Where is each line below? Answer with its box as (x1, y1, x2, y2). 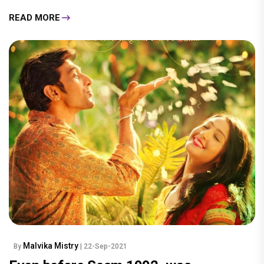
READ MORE (9, 12, 60, 23)
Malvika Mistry (23, 241, 80, 251)
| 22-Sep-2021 (80, 242, 127, 251)
